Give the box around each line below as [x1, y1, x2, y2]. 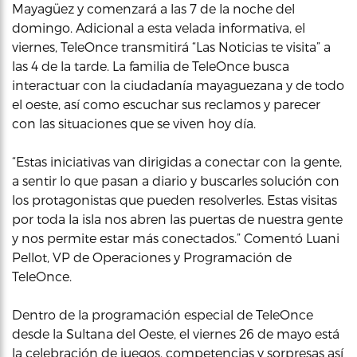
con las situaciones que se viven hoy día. [12, 115, 256, 131]
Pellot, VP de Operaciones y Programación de [12, 249, 292, 265]
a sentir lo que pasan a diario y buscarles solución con [12, 172, 339, 188]
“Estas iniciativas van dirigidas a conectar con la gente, [12, 153, 342, 169]
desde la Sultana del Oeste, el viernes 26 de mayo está [12, 325, 339, 341]
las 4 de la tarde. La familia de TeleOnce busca [12, 57, 289, 73]
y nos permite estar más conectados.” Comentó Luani [12, 229, 339, 245]
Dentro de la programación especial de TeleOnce [12, 306, 313, 322]
